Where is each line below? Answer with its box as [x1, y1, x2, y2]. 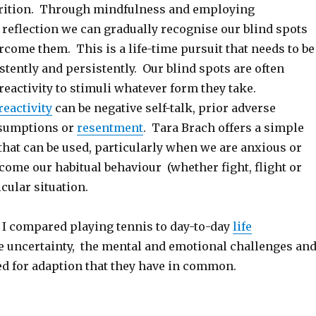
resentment [76, 121, 143, 135]
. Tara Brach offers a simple [142, 121, 304, 135]
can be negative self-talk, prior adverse [51, 101, 276, 115]
